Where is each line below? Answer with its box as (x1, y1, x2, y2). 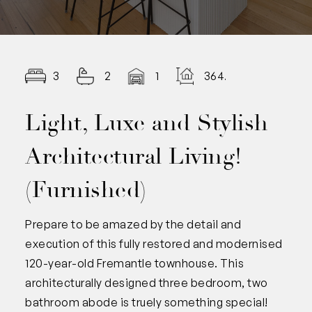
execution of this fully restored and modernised (25, 236, 283, 251)
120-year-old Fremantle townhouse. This (25, 256, 244, 270)
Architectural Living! (25, 142, 242, 171)
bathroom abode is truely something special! (25, 295, 268, 309)
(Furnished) (25, 175, 147, 204)
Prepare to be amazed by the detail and (25, 217, 241, 231)
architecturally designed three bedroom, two (25, 275, 268, 290)
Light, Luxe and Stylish (25, 109, 269, 137)
